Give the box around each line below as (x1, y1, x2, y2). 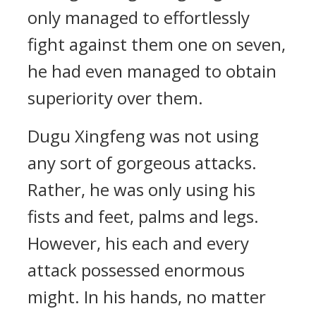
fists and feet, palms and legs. (28, 205, 259, 228)
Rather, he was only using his (28, 178, 255, 201)
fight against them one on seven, (28, 32, 286, 56)
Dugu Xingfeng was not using (28, 124, 259, 147)
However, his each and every (28, 231, 249, 255)
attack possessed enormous (28, 258, 245, 281)
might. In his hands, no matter (28, 285, 266, 308)
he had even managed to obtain (28, 59, 276, 83)
